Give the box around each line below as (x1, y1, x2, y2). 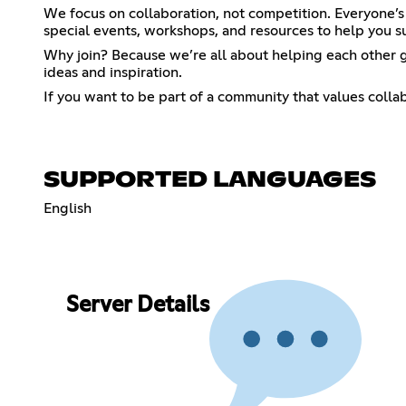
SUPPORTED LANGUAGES (43, 169, 376, 191)
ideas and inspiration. (43, 64, 182, 80)
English (43, 200, 92, 216)
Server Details (65, 295, 209, 317)
